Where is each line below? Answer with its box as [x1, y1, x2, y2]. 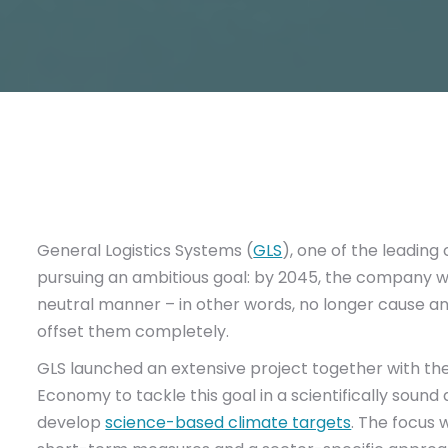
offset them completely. [37, 320, 230, 343]
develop [37, 411, 106, 434]
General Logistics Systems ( [37, 239, 254, 262]
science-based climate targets [105, 411, 352, 434]
